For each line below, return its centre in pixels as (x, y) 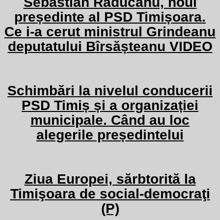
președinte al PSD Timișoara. (110, 17)
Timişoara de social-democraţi (110, 194)
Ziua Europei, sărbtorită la (110, 179)
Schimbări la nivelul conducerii (110, 91)
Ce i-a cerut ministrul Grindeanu (110, 32)
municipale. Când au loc (110, 120)
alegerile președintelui (110, 135)
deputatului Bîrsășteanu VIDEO (110, 46)
